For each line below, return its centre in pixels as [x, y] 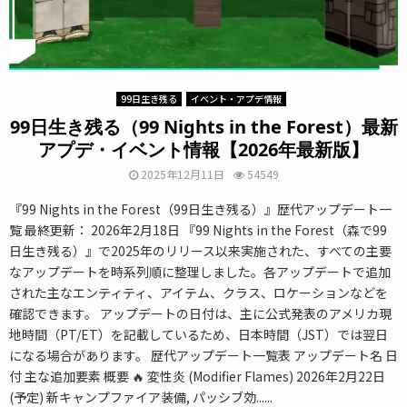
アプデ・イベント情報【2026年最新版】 [203, 150]
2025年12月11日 [182, 174]
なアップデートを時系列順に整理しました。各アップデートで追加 [200, 272]
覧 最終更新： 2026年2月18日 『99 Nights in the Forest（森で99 [198, 230]
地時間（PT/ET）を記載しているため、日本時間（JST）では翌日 [199, 335]
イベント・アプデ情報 [236, 99]
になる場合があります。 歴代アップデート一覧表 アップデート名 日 [203, 356]
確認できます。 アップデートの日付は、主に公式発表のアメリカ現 [200, 314]
